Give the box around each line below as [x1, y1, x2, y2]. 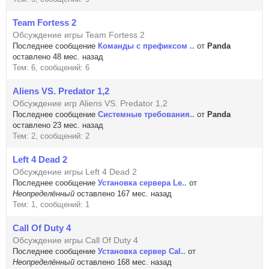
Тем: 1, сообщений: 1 [13, 200, 89, 209]
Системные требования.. [98, 110, 195, 119]
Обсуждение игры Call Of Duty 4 [13, 235, 138, 245]
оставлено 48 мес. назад [13, 52, 103, 61]
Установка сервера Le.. [98, 178, 187, 187]
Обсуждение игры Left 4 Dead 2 [13, 167, 137, 177]
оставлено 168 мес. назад [74, 258, 172, 267]
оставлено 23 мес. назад [13, 121, 103, 130]
